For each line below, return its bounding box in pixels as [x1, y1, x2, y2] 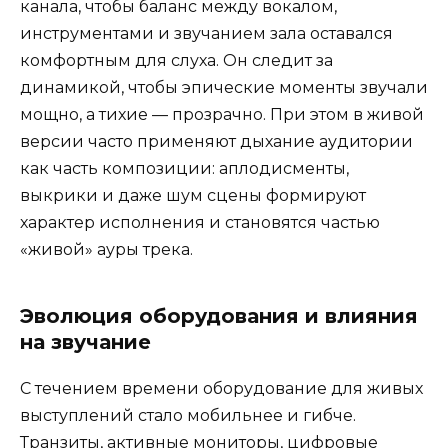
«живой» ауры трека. [20, 239, 193, 259]
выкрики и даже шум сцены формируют [20, 185, 366, 205]
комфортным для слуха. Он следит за [20, 50, 333, 70]
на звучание [20, 329, 151, 354]
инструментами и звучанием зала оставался [20, 23, 393, 43]
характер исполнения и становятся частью [20, 212, 380, 232]
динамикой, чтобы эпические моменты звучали [20, 77, 428, 97]
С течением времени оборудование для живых [20, 378, 423, 398]
